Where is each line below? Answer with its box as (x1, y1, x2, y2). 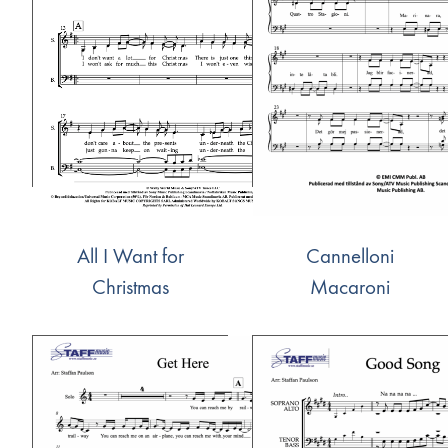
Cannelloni (306, 243, 394, 269)
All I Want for (76, 243, 184, 269)
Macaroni (310, 274, 390, 300)
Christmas (91, 274, 169, 300)
